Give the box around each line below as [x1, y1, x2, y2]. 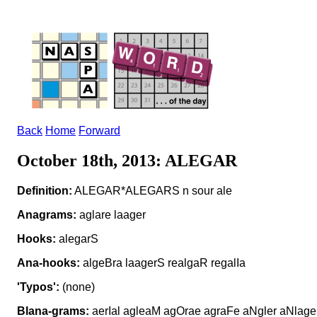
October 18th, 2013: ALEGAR [17, 151, 237, 170]
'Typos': [17, 280, 59, 293]
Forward [79, 125, 120, 137]
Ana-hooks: [17, 256, 80, 269]
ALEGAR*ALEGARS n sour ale [72, 184, 232, 197]
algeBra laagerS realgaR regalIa [80, 256, 246, 269]
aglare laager [76, 208, 146, 221]
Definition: [17, 184, 72, 197]
